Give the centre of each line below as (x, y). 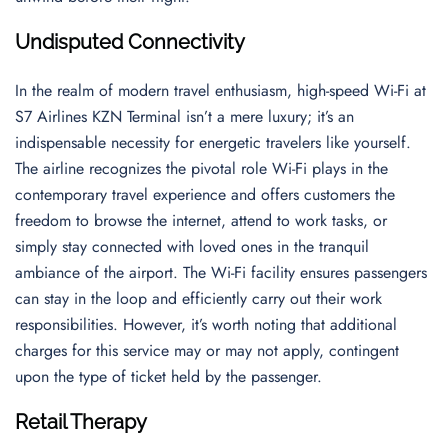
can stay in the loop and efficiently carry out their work (198, 298)
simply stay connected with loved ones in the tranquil (192, 246)
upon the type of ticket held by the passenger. (168, 376)
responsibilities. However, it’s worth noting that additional (206, 324)
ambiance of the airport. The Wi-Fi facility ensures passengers (221, 272)
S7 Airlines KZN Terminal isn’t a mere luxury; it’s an (184, 116)
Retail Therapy (81, 422)
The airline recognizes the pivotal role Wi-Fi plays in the (201, 168)
